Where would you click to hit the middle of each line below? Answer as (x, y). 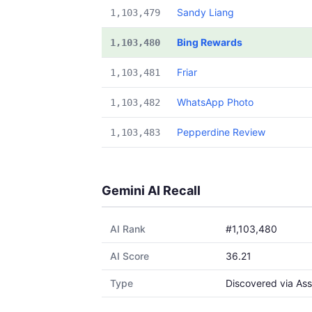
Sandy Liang (205, 12)
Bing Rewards (210, 42)
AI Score (130, 256)
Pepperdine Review (221, 132)
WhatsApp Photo (215, 102)
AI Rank (128, 229)
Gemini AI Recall (151, 190)
